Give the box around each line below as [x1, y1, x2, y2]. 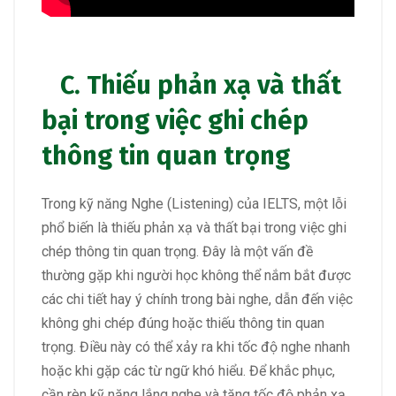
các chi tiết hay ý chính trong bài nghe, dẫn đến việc [42, 290, 353, 308]
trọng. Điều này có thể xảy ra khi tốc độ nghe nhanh [42, 338, 350, 355]
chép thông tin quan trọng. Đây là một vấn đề [42, 242, 313, 260]
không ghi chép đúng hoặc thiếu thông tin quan [42, 314, 324, 331]
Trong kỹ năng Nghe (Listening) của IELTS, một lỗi [42, 194, 346, 212]
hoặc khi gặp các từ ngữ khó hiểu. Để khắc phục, [42, 362, 335, 379]
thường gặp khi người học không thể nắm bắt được [42, 266, 351, 284]
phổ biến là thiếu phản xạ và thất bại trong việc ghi [42, 218, 346, 236]
